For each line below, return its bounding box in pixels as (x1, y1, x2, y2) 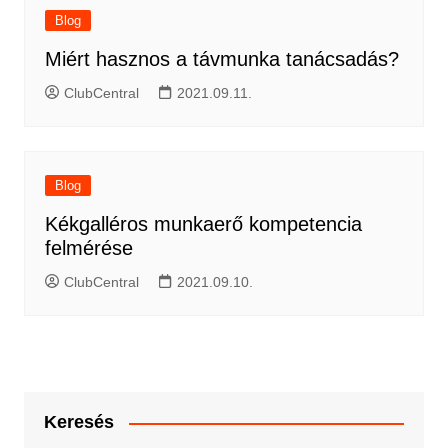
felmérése (44, 237, 133, 259)
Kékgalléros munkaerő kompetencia (44, 213, 362, 235)
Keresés (43, 412, 114, 432)
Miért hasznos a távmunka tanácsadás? (44, 48, 399, 70)
